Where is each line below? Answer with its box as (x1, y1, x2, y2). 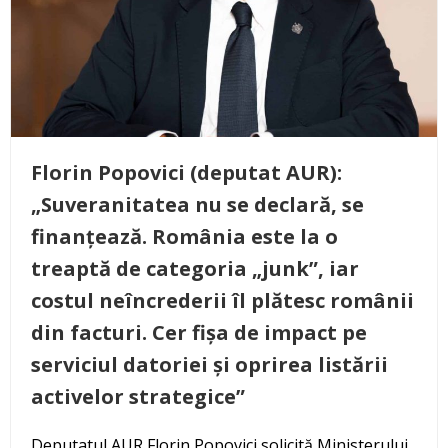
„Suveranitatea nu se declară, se (31, 191, 364, 219)
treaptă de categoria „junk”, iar (31, 255, 359, 283)
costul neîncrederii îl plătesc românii (31, 287, 414, 315)
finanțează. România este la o (31, 223, 338, 251)
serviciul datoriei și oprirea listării (31, 351, 388, 379)
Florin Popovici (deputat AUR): (31, 159, 342, 187)
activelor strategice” (31, 383, 245, 411)
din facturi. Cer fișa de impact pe (31, 319, 367, 347)
